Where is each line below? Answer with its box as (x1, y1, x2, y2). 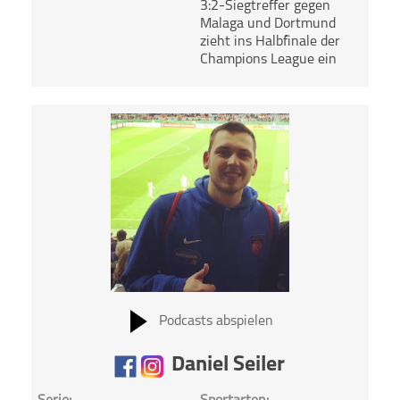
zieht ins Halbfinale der (199, 35, 340, 50)
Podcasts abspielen (158, 313, 273, 329)
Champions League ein (199, 53, 337, 68)
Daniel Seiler (171, 354, 286, 376)
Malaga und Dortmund (199, 17, 336, 32)
